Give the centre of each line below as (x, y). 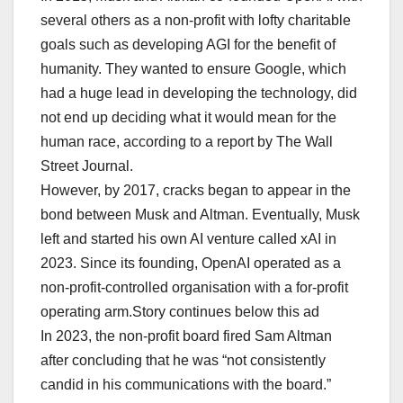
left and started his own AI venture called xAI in (188, 239)
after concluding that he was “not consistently (183, 361)
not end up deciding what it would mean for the (188, 118)
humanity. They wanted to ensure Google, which (193, 69)
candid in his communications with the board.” (186, 385)
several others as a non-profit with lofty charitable (196, 21)
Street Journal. (87, 166)
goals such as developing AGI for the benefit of (188, 45)
